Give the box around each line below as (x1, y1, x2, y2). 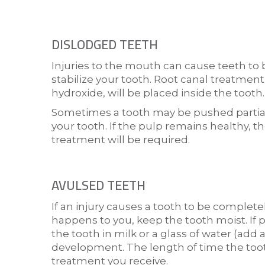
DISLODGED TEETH (51, 32, 158, 57)
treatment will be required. (51, 134, 190, 146)
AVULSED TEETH (51, 173, 146, 198)
